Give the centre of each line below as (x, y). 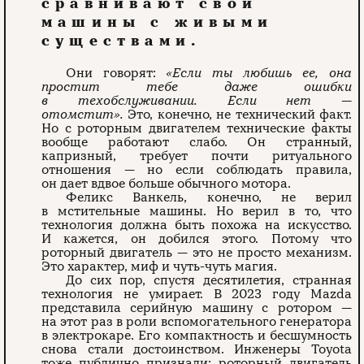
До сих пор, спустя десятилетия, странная (209, 281)
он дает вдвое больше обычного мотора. (167, 184)
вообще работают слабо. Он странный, (197, 143)
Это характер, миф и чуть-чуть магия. (160, 267)
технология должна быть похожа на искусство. (197, 225)
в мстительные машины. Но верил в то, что (197, 212)
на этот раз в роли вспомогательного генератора (197, 322)
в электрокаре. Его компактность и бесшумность (197, 336)
